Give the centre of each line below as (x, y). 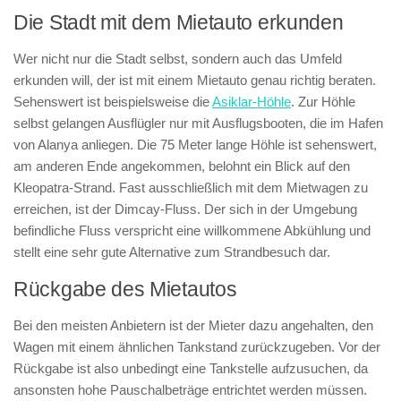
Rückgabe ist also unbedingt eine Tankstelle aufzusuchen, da (191, 368)
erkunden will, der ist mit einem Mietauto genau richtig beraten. (195, 80)
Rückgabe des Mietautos (125, 290)
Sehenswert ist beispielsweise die (113, 102)
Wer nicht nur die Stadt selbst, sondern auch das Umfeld (178, 59)
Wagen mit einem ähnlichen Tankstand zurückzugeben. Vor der (197, 347)
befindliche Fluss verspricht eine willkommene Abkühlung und (192, 230)
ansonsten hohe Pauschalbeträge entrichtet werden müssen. (190, 390)
